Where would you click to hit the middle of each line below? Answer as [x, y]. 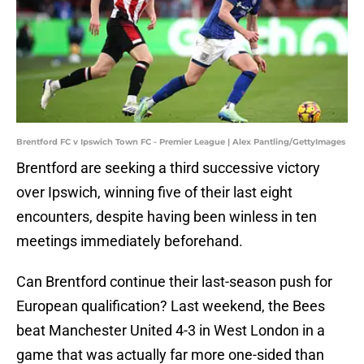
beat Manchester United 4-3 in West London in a [171, 331]
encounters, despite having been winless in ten [167, 217]
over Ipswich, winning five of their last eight [154, 193]
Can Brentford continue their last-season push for [174, 282]
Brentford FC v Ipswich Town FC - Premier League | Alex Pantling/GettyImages [181, 142]
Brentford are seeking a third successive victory [168, 168]
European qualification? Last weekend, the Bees [171, 306]
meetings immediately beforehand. [130, 241]
